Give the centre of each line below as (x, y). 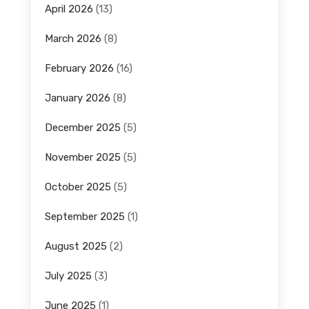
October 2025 (78, 187)
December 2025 (82, 128)
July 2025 (68, 276)
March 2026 (73, 39)
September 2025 (84, 217)
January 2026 (77, 98)
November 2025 (82, 158)
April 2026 (69, 9)
